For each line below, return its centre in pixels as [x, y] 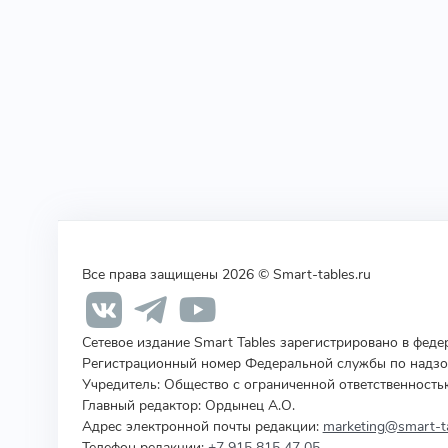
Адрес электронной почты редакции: [202, 425]
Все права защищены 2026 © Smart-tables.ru [226, 273]
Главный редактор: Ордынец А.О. [188, 404]
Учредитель [119, 383]
